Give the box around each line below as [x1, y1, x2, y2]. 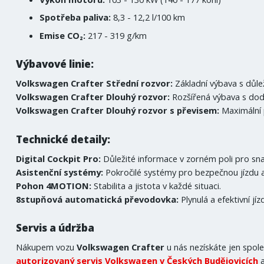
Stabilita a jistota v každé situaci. [94, 179, 222, 192]
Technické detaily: [16, 132, 111, 146]
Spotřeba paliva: [39, 11, 114, 24]
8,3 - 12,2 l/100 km [113, 11, 186, 24]
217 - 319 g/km [88, 29, 147, 41]
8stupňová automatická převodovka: [16, 193, 181, 205]
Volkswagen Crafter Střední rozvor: [16, 77, 173, 90]
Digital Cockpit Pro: [16, 152, 101, 164]
